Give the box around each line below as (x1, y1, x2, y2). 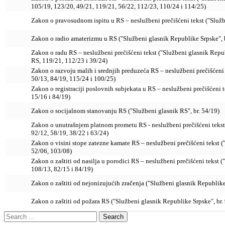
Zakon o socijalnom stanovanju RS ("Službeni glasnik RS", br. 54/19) (31, 107, 219, 115)
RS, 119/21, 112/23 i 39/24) (31, 57, 107, 65)
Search (4, 211, 25, 220)
